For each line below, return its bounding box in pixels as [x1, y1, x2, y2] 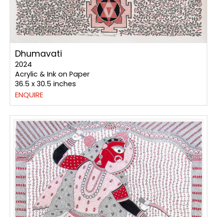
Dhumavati [15, 48, 62, 60]
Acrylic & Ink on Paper [15, 69, 90, 79]
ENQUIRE [15, 90, 43, 100]
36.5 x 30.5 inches [15, 79, 76, 89]
